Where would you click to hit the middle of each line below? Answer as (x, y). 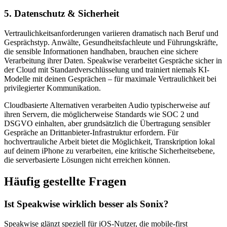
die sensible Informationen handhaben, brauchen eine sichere (101, 52)
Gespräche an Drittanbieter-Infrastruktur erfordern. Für (91, 133)
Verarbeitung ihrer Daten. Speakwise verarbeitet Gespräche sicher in (113, 61)
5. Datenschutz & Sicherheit (62, 14)
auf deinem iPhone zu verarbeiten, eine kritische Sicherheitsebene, (109, 151)
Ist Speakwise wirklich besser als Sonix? (86, 204)
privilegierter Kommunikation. (52, 88)
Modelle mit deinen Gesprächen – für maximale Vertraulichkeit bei (110, 79)
